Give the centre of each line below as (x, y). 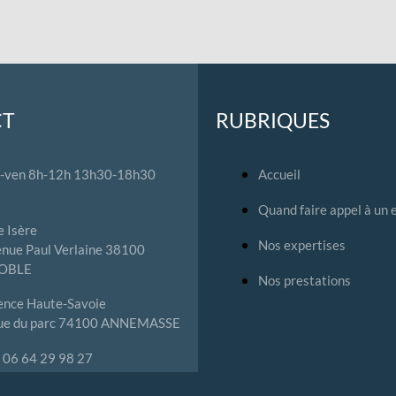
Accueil (279, 174)
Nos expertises (302, 245)
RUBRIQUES (273, 120)
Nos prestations (305, 280)
